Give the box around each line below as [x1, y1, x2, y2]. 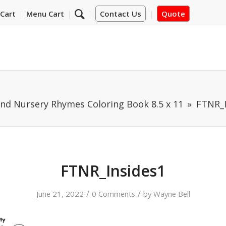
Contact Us [99, 9, 141, 19]
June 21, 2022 [36, 189, 84, 199]
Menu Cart [26, 9, 64, 19]
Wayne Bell [153, 189, 190, 199]
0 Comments [91, 189, 135, 199]
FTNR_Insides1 [61, 160, 165, 181]
